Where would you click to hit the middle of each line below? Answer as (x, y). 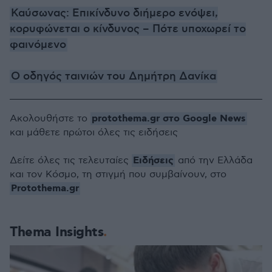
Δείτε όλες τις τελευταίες (71, 161)
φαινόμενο (38, 45)
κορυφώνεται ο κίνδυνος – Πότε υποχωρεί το (128, 29)
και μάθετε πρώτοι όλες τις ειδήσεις (94, 133)
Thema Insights (56, 232)
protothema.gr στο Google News (169, 119)
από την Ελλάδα (214, 161)
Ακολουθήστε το (50, 119)
